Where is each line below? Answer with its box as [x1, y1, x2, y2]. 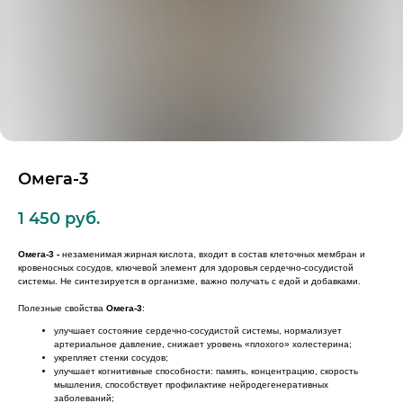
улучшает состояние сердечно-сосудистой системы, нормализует [54, 325, 342, 336]
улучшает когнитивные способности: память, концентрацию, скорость [54, 365, 358, 376]
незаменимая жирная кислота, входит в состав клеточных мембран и [59, 248, 365, 259]
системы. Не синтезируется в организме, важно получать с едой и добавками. [18, 275, 361, 286]
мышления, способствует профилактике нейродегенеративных [54, 379, 328, 390]
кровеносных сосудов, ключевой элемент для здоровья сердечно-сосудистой [18, 262, 354, 273]
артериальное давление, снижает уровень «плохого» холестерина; [54, 338, 352, 349]
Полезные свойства [18, 302, 106, 313]
